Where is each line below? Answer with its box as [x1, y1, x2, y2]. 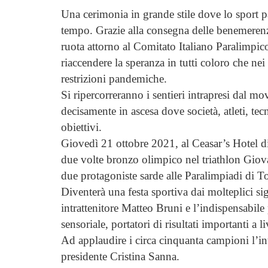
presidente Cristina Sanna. [61, 249, 179, 263]
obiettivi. [61, 120, 102, 133]
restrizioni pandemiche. [61, 72, 167, 85]
